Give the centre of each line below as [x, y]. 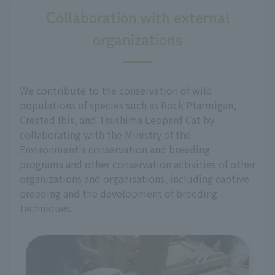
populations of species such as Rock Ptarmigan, [128, 105]
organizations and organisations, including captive [134, 179]
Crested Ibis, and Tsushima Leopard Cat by [117, 120]
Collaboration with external [137, 18]
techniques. [46, 208]
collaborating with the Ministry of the [105, 135]
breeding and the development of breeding [118, 194]
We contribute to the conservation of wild [116, 91]
